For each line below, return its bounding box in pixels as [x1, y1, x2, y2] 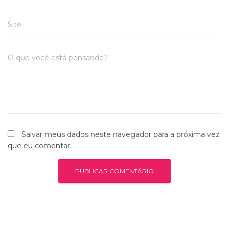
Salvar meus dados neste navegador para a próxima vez [21, 130, 220, 140]
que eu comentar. [8, 141, 72, 151]
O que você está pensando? [8, 53, 108, 63]
